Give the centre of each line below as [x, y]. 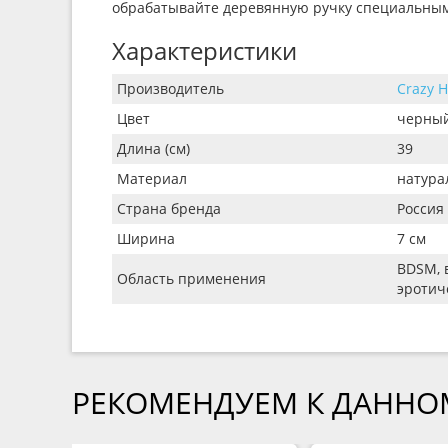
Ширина [146, 238]
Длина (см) [153, 148]
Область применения [191, 278]
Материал [152, 178]
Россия [420, 208]
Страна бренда [169, 208]
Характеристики [204, 50]
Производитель [170, 88]
